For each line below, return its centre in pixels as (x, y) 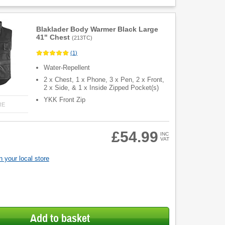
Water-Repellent (67, 68)
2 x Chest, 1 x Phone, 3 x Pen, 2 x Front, (104, 80)
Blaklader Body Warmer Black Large (97, 29)
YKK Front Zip (65, 100)
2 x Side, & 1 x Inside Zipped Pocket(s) (101, 88)
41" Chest (53, 37)
